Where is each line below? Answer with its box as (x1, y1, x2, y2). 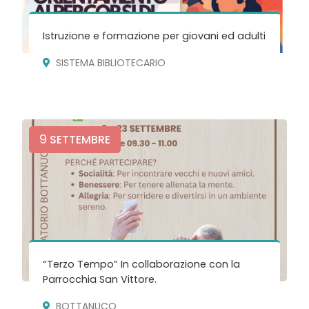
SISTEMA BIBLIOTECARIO (56, 55, 166, 70)
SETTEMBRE (47, 132, 111, 148)
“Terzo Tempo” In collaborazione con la (43, 257, 241, 272)
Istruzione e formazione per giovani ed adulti (43, 28, 266, 43)
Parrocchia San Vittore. (43, 272, 157, 287)
